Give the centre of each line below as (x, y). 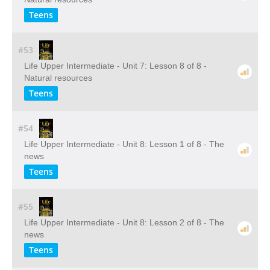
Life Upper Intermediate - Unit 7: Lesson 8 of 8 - (115, 66)
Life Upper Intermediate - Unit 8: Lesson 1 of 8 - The (124, 144)
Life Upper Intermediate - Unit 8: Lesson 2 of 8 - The (124, 222)
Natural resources (58, 78)
